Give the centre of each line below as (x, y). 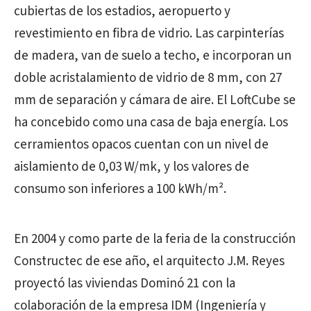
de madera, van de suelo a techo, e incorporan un (153, 56)
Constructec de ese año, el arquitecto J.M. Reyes (149, 262)
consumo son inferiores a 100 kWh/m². (120, 190)
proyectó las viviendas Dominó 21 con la (125, 284)
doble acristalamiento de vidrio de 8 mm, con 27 (148, 78)
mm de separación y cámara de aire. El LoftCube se (155, 101)
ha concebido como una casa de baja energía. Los (151, 123)
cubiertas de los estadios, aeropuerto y (122, 12)
